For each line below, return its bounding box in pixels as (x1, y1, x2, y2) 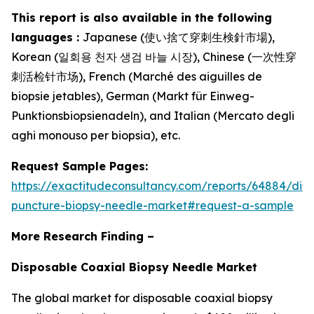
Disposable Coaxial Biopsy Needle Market (11, 260, 257, 274)
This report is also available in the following (11, 11, 272, 25)
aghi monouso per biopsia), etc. (11, 128, 180, 142)
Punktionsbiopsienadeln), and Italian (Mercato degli (11, 109, 294, 123)
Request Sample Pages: (11, 159, 148, 173)
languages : (11, 30, 83, 44)
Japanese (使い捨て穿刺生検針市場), (83, 30, 275, 44)
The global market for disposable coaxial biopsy (11, 291, 273, 305)
